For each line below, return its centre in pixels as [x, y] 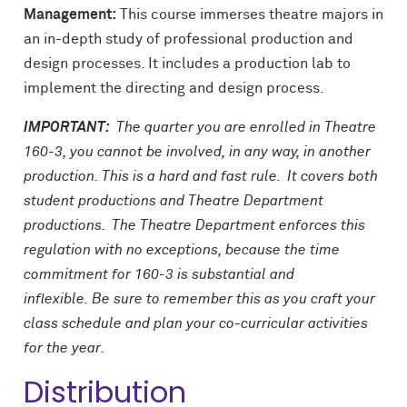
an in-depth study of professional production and [189, 39]
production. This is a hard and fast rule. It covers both [201, 176]
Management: [70, 15]
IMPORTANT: [67, 127]
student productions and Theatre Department [174, 201]
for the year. [65, 348]
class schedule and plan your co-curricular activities [196, 323]
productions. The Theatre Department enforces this [194, 225]
